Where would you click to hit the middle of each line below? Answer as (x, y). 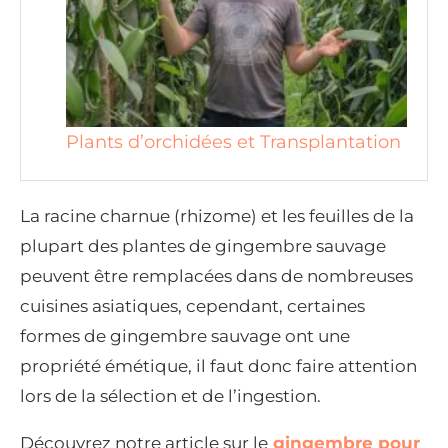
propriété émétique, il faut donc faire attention (218, 365)
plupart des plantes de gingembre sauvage (203, 245)
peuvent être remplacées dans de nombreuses (216, 275)
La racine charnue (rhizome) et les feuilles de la (217, 215)
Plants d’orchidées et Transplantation (233, 141)
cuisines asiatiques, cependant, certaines (192, 305)
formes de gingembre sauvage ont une (185, 335)
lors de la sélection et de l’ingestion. (170, 395)
